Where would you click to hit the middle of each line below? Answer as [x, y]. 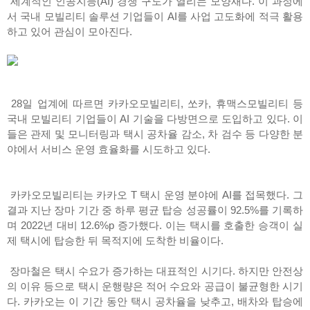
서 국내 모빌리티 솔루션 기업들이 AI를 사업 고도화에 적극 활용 [155, 17]
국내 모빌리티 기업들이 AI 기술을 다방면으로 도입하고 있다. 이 [155, 119]
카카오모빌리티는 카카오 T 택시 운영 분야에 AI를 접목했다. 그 [155, 195]
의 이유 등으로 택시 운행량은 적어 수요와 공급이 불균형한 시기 [155, 286]
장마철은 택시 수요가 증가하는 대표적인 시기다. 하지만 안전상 [155, 271]
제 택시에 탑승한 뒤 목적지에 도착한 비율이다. [117, 241]
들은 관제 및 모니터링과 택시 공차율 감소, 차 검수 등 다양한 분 [155, 134]
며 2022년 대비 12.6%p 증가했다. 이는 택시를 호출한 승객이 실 [155, 226]
